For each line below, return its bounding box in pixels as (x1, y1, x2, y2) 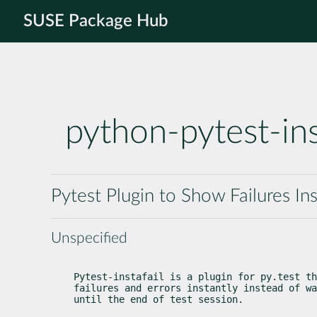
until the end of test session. (74, 293, 243, 305)
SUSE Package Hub (23, 13, 168, 30)
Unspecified (51, 230, 127, 246)
